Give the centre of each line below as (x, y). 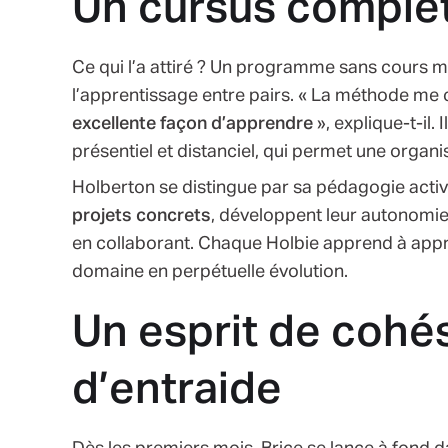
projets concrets (141, 215)
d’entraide (177, 390)
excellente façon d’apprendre (192, 123)
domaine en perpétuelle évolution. (210, 271)
